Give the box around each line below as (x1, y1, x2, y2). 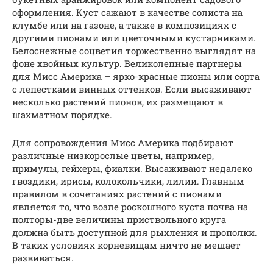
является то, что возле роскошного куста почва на (12, 200, 248, 213)
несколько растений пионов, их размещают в (12, 96, 223, 108)
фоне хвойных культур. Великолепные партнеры (12, 57, 242, 70)
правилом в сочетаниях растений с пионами (12, 188, 222, 200)
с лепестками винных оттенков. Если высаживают (12, 83, 252, 96)
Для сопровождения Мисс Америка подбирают (12, 136, 233, 149)
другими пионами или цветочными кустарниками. (12, 32, 256, 44)
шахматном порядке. (12, 108, 112, 121)
